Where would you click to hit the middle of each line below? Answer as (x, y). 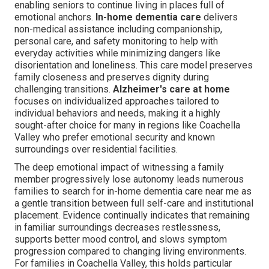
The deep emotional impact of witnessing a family (119, 168)
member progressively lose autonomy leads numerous (129, 180)
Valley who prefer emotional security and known (115, 138)
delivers (219, 17)
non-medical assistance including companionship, (118, 29)
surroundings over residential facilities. (96, 150)
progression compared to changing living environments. (130, 252)
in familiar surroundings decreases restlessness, (117, 228)
